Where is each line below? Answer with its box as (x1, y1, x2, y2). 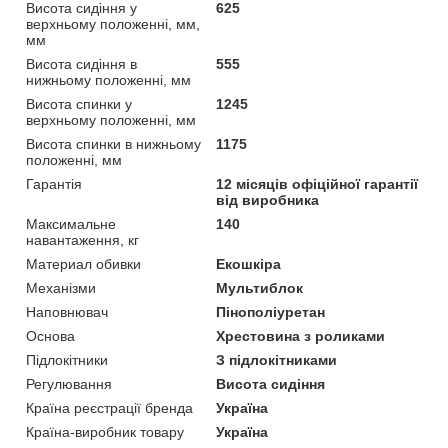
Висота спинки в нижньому (26, 135, 201, 152)
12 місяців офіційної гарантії (216, 175, 419, 192)
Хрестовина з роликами (216, 327, 386, 344)
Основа (26, 327, 75, 344)
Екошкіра (216, 255, 282, 272)
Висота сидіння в (26, 55, 137, 72)
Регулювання (26, 375, 112, 392)
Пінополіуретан (216, 303, 326, 320)
